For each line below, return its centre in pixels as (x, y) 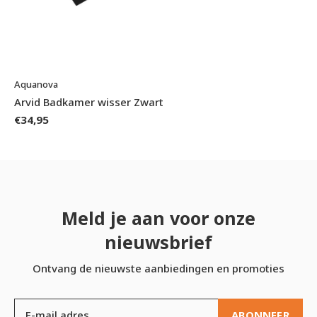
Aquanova (36, 84)
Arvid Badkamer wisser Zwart (89, 102)
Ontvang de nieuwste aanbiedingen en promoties (158, 268)
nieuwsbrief (158, 242)
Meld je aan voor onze (158, 218)
